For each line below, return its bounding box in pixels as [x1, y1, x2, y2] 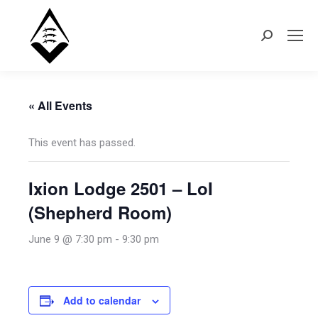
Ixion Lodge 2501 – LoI [28, 176, 213, 200]
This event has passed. [28, 136, 136, 149]
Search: [261, 32, 295, 45]
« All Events [28, 97, 92, 114]
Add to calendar [63, 293, 141, 307]
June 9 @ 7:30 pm [28, 233, 112, 246]
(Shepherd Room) [28, 200, 172, 224]
